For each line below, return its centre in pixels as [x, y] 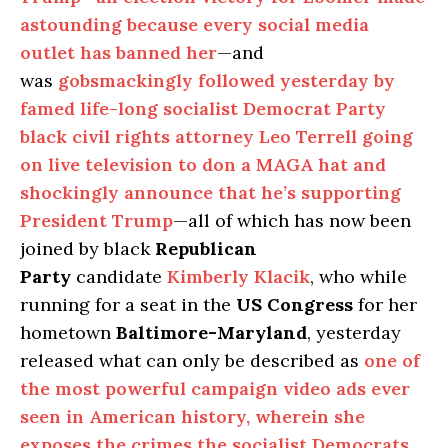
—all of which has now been [292, 220]
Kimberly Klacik [238, 276]
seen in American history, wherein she [192, 416]
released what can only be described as [192, 360]
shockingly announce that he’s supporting [210, 192]
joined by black [87, 248]
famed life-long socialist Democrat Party [203, 108]
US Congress [294, 304]
